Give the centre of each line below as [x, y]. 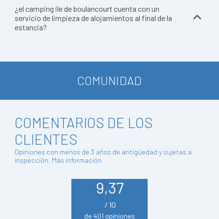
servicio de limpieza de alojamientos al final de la [93, 18]
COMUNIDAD [109, 80]
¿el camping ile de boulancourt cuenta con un [87, 9]
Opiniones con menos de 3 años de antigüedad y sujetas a [103, 152]
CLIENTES [46, 139]
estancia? [31, 27]
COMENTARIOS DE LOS [84, 122]
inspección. [33, 160]
